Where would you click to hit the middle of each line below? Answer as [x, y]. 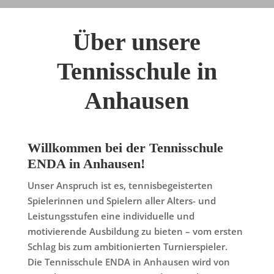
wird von [209, 262]
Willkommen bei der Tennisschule [125, 148]
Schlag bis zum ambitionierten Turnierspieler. [127, 246]
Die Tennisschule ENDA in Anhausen [108, 262]
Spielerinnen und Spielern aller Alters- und [121, 201]
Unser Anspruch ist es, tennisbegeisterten [120, 185]
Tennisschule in [137, 71]
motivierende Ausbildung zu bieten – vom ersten [135, 231]
